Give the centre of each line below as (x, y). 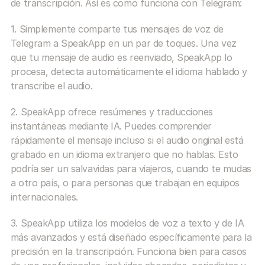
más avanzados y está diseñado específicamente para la (131, 237)
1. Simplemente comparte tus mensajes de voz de (117, 29)
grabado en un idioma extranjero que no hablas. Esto (124, 154)
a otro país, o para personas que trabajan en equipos (125, 183)
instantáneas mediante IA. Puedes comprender (111, 126)
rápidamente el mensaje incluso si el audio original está (127, 140)
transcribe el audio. (51, 86)
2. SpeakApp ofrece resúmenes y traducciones (112, 112)
